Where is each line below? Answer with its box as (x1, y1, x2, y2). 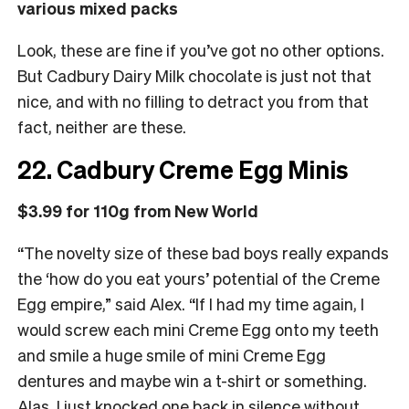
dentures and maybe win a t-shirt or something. (17, 369, 367, 391)
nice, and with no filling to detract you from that (17, 89, 369, 111)
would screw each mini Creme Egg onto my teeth (17, 318, 379, 340)
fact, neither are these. (17, 115, 190, 137)
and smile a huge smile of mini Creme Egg (17, 343, 326, 365)
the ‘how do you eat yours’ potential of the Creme (17, 267, 380, 288)
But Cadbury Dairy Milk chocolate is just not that (17, 64, 372, 86)
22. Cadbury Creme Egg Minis (17, 152, 348, 184)
